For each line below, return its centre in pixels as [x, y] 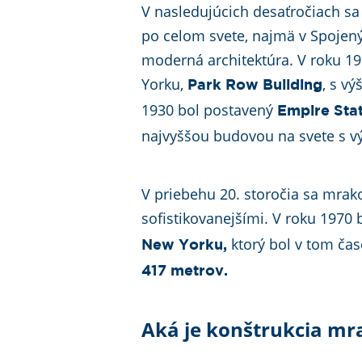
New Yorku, [185, 246]
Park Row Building [255, 86]
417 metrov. [187, 271]
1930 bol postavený [210, 110]
